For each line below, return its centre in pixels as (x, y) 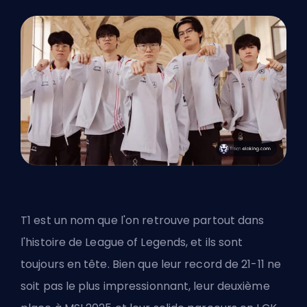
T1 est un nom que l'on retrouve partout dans (143, 220)
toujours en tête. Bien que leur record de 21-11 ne (151, 264)
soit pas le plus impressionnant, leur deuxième (145, 286)
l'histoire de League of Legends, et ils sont (132, 242)
